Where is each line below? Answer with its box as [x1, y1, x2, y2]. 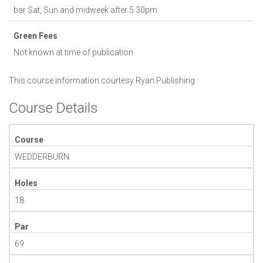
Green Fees [14, 31, 58, 41]
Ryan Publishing [136, 75, 195, 85]
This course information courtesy [9, 75, 136, 85]
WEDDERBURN [15, 151, 69, 161]
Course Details [9, 99, 98, 116]
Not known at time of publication [14, 47, 133, 57]
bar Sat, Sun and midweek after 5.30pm [14, 5, 157, 15]
